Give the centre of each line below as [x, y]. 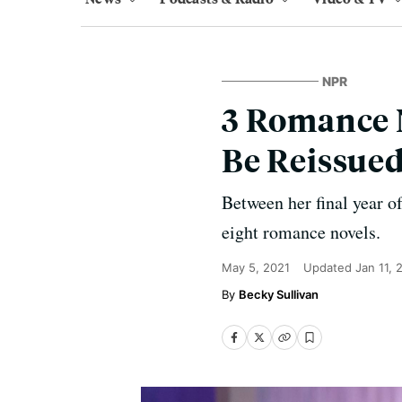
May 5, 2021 [256, 267]
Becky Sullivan [279, 294]
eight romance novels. [301, 232]
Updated [329, 267]
